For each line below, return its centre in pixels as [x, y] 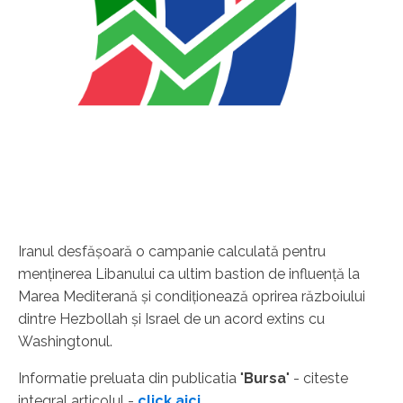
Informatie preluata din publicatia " [131, 378]
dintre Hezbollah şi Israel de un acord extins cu [171, 318]
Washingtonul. [65, 341]
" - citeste [317, 378]
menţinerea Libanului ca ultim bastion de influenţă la [189, 273]
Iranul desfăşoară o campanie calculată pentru [172, 251]
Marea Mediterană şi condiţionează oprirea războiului [192, 296]
